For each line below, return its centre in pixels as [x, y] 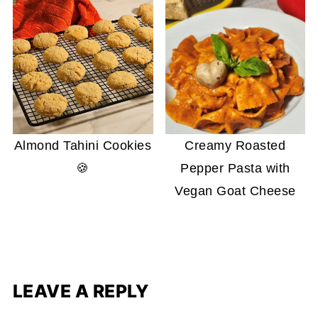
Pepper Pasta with [235, 169]
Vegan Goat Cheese [235, 191]
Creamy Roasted [235, 146]
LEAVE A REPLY [81, 291]
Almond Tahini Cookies [83, 146]
